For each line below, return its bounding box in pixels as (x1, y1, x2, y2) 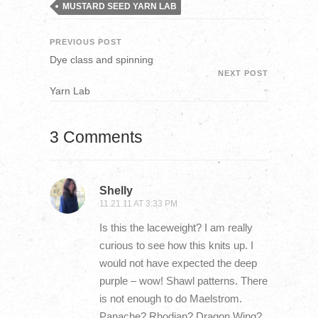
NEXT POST (218, 68, 269, 77)
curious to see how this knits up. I (99, 238, 253, 251)
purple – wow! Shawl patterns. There (99, 274, 268, 287)
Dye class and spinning (49, 54, 153, 65)
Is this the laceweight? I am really (99, 221, 253, 234)
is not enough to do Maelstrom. (99, 292, 242, 305)
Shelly (99, 183, 133, 197)
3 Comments (49, 128, 143, 146)
